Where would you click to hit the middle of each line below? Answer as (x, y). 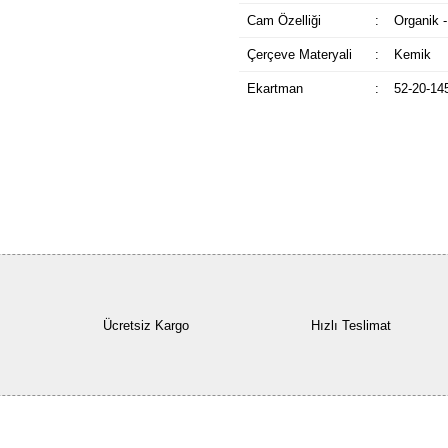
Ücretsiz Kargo (145, 325)
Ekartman (274, 88)
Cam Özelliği (283, 20)
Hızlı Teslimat (350, 325)
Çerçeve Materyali (299, 54)
